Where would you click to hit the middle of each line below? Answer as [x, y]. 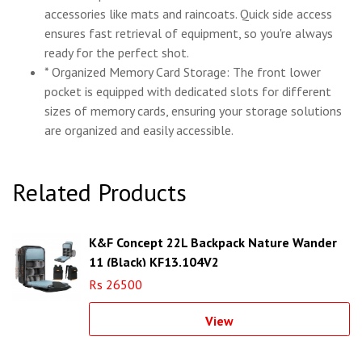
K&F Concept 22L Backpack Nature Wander [213, 243]
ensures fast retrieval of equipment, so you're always [189, 34]
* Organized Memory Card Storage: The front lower [183, 72]
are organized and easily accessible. [139, 130]
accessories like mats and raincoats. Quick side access [188, 14]
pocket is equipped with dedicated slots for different [188, 92]
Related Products [99, 192]
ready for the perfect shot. [117, 53]
